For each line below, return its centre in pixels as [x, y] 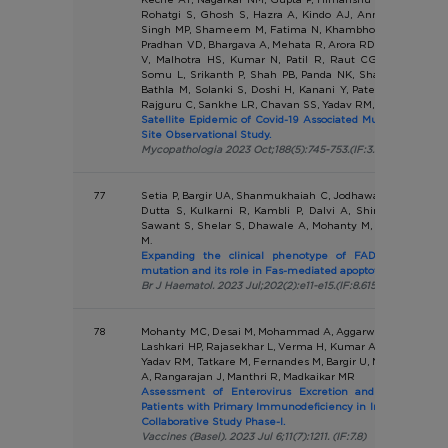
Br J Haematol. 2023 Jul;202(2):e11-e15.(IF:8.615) [261, 285]
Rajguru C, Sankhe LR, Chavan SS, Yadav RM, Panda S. [281, 104]
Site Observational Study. [206, 134]
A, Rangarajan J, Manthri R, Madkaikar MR [248, 376]
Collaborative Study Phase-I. [213, 421]
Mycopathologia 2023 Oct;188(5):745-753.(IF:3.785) [269, 149]
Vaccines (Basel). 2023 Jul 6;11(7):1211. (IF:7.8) [254, 436]
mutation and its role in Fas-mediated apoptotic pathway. [288, 270]
